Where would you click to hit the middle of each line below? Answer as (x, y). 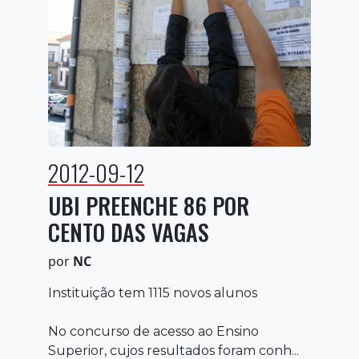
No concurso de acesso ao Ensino (153, 331)
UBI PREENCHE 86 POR (149, 205)
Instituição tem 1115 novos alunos (153, 292)
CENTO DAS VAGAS (129, 232)
